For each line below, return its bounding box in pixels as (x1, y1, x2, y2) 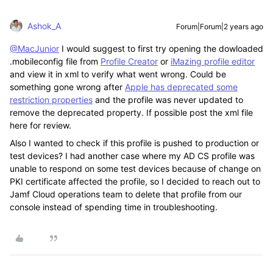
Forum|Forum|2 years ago (176, 22, 263, 31)
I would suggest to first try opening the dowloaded (59, 43, 263, 54)
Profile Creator (101, 56, 158, 66)
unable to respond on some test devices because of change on (10, 163, 261, 174)
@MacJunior (10, 43, 59, 54)
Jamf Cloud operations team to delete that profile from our (10, 189, 242, 199)
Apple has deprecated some (125, 82, 238, 92)
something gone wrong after (10, 82, 125, 92)
